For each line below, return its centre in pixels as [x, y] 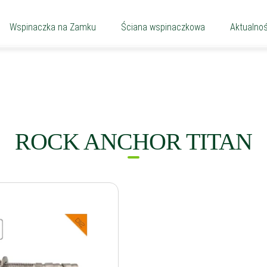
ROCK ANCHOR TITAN [133, 142]
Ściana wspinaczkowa [163, 27]
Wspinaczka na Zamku [53, 27]
